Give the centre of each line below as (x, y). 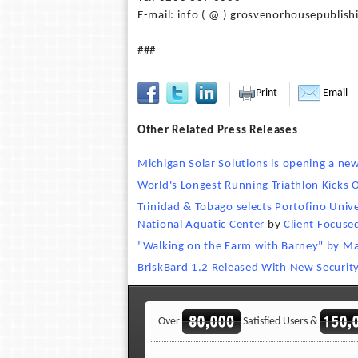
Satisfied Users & (280, 321)
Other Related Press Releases (218, 131)
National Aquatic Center (201, 225)
